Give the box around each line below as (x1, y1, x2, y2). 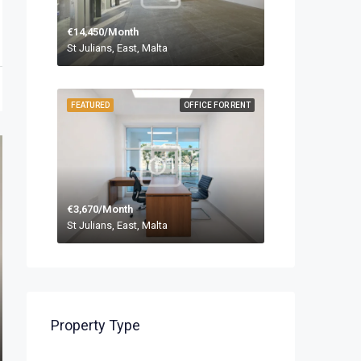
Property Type (51, 317, 140, 334)
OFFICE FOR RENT (184, 100, 251, 110)
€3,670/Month (67, 203, 133, 216)
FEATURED (71, 100, 110, 110)
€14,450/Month (67, 25, 139, 38)
